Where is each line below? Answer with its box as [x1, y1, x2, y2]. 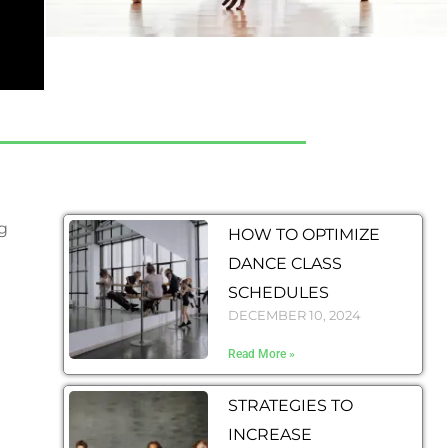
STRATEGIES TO [228, 396, 354, 415]
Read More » [228, 347, 296, 361]
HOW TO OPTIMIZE [228, 225, 381, 244]
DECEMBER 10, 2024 [228, 307, 362, 323]
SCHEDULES [228, 283, 330, 302]
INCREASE [228, 425, 313, 444]
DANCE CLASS [228, 254, 343, 273]
